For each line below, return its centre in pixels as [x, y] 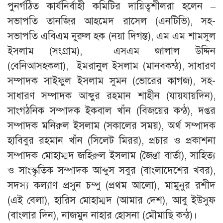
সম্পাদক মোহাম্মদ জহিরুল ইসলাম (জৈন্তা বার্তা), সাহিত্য [111, 156]
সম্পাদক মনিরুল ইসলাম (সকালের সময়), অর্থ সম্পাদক [111, 126]
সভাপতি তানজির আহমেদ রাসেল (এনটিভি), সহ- [111, 21]
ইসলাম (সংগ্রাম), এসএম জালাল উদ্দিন [111, 51]
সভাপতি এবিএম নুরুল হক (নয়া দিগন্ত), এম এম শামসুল [111, 36]
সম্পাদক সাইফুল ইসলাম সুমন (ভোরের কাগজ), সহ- [111, 81]
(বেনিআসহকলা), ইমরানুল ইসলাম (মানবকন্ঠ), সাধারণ [111, 66]
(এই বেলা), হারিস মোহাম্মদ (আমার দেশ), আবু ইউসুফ [111, 201]
